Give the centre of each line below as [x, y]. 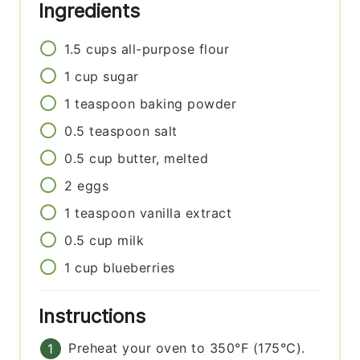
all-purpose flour [175, 49]
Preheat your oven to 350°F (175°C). [187, 348]
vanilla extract [186, 213]
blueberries [139, 268]
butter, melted [163, 159]
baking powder [188, 104]
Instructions [95, 317]
